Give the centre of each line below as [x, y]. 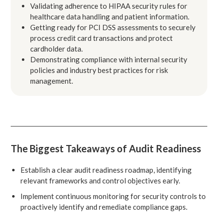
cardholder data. [57, 48]
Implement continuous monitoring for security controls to [113, 196]
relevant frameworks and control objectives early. [100, 180]
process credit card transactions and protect [102, 38]
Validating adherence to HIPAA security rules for [109, 6]
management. [52, 81]
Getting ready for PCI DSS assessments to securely [113, 27]
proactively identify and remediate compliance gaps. [104, 207]
